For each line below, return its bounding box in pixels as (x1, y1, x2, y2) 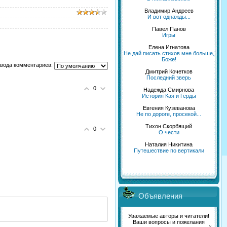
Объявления (138, 192, 182, 200)
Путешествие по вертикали (133, 147, 204, 154)
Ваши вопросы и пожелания (133, 219, 205, 225)
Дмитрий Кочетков (145, 68, 193, 74)
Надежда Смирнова (143, 87, 194, 93)
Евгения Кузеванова (142, 105, 195, 111)
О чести (158, 129, 179, 135)
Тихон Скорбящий (145, 123, 192, 129)
